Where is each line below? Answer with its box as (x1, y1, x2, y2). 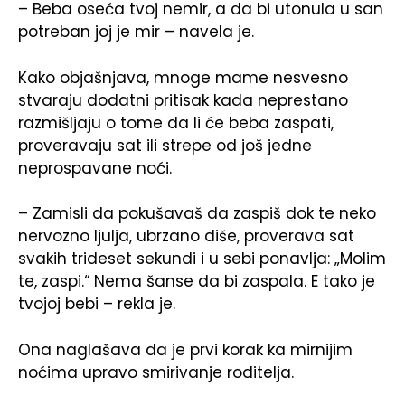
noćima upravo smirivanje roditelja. (18, 361, 294, 383)
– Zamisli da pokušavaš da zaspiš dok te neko (18, 202, 376, 225)
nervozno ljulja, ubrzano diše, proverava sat (18, 225, 354, 248)
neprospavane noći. (18, 156, 172, 179)
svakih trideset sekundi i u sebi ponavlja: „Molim (18, 248, 386, 270)
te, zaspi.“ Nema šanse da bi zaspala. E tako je (18, 270, 375, 293)
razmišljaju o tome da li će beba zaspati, (18, 111, 334, 134)
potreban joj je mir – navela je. (18, 21, 254, 43)
